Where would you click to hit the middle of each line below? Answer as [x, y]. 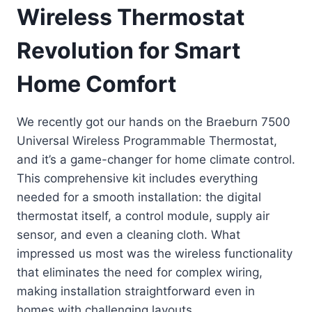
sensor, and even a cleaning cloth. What [128, 235]
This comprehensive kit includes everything [137, 179]
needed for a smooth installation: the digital [139, 197]
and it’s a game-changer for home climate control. [156, 160]
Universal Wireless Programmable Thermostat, [147, 141]
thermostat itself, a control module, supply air [143, 216]
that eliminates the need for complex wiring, [140, 273]
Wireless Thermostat [131, 17]
